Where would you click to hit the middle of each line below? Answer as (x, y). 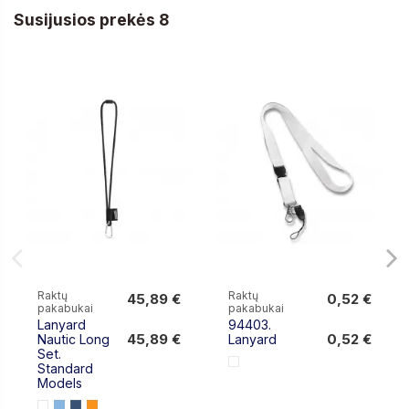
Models (60, 383)
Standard (66, 369)
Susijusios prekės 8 (91, 19)
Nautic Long (74, 340)
